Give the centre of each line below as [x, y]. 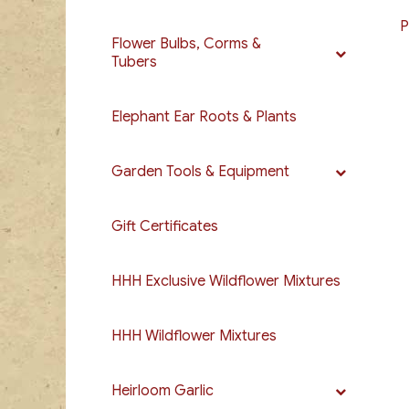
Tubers [134, 62]
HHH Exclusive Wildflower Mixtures [226, 281]
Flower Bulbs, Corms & [186, 44]
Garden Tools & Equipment [200, 172]
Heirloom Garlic [163, 391]
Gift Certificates [165, 226]
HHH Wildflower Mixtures [194, 336]
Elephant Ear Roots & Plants [204, 117]
